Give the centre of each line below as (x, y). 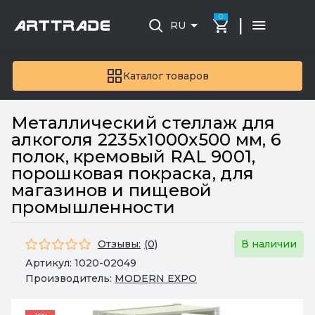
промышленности (94, 207)
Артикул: (50, 263)
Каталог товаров (166, 76)
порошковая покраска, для (133, 173)
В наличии (269, 244)
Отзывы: (119, 244)
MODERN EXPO (156, 278)
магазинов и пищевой (112, 190)
